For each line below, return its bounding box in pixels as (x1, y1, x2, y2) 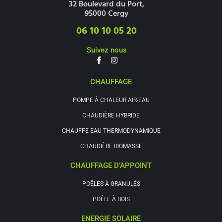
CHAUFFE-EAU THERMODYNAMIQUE (61, 127, 161, 135)
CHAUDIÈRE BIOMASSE (80, 143, 142, 150)
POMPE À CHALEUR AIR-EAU (72, 97, 150, 104)
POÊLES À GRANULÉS (82, 180, 140, 188)
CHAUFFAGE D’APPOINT (70, 161, 152, 170)
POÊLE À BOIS (92, 196, 130, 203)
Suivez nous (86, 46, 127, 55)
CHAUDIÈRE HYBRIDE (82, 112, 140, 119)
